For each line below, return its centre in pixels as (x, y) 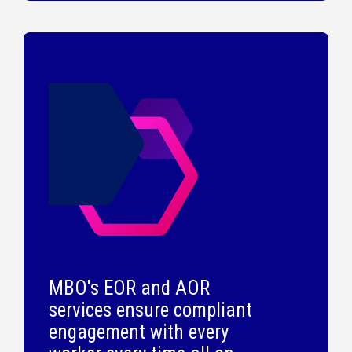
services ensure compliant (150, 310)
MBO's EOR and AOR (129, 288)
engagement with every (139, 332)
